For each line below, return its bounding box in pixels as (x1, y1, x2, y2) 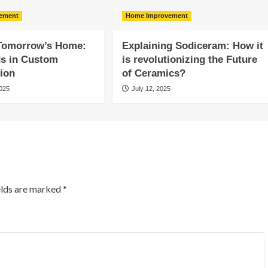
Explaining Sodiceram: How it (121, 40, 263, 51)
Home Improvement (125, 12, 188, 19)
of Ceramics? (121, 68, 185, 79)
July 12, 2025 (131, 85, 170, 92)
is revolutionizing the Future (121, 54, 257, 65)
